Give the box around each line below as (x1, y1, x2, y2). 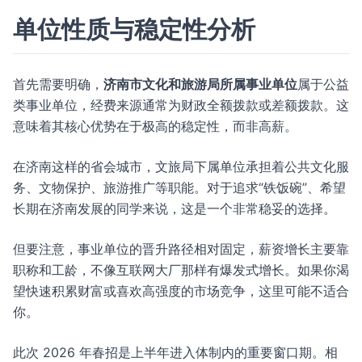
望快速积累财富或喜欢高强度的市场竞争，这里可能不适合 (13, 283, 349, 299)
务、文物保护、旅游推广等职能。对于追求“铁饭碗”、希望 (13, 179, 346, 196)
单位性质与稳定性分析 (13, 15, 255, 44)
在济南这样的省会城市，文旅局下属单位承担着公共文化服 (13, 158, 349, 175)
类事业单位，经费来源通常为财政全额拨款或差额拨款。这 (13, 97, 349, 113)
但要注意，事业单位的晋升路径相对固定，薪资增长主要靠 (13, 241, 349, 257)
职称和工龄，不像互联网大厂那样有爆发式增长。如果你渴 (13, 262, 349, 278)
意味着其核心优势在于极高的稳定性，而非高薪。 (13, 118, 297, 134)
